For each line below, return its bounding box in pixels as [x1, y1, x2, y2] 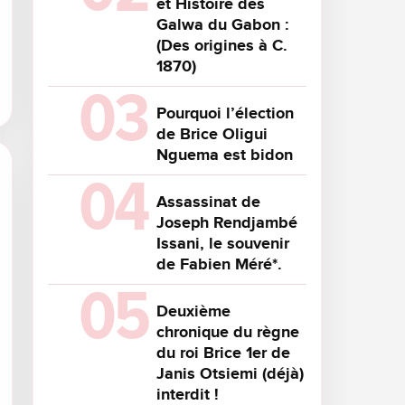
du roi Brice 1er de [156, 344, 290, 363]
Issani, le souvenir [156, 234, 289, 253]
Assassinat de [156, 193, 260, 212]
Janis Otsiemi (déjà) [156, 364, 304, 383]
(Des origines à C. [156, 36, 287, 55]
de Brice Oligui [156, 125, 268, 144]
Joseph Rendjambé [156, 213, 297, 232]
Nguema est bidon [156, 146, 293, 165]
